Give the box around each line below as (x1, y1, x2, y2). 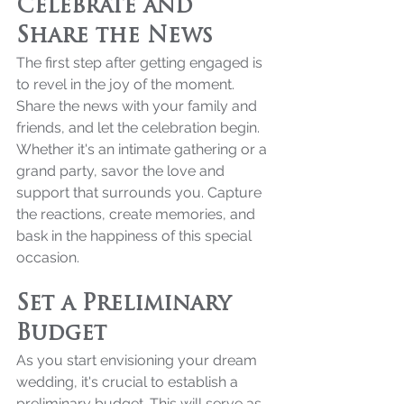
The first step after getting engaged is (16, 53, 266, 71)
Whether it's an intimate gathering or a (16, 140, 271, 158)
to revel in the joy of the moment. (16, 75, 238, 93)
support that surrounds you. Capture (16, 183, 265, 201)
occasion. (16, 248, 79, 266)
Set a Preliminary (16, 293, 238, 316)
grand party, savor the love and (16, 161, 228, 179)
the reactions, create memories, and (16, 205, 259, 223)
